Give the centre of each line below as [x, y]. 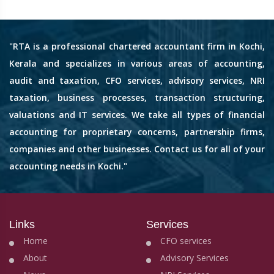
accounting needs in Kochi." [68, 166]
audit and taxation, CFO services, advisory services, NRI [137, 81]
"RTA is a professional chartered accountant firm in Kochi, [137, 46]
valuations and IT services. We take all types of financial [137, 115]
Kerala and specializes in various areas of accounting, [137, 64]
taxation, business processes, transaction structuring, [137, 98]
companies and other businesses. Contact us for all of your [137, 149]
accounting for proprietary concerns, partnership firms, [137, 132]
